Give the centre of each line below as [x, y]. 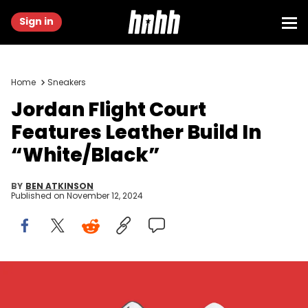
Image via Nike [58, 286]
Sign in [36, 21]
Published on [39, 196]
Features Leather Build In [136, 132]
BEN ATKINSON [59, 186]
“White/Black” [86, 155]
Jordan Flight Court [109, 110]
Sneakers [67, 82]
